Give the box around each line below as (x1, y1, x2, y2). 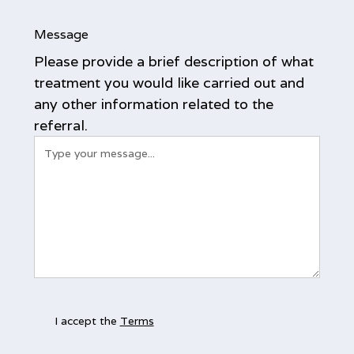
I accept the (54, 313, 120, 328)
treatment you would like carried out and (33, 73, 304, 92)
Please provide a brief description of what (33, 51, 314, 70)
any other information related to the (33, 94, 273, 113)
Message (33, 25, 88, 43)
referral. (33, 115, 88, 134)
